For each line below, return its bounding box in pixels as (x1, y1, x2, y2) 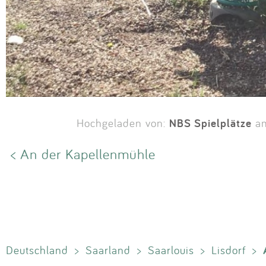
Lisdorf (211, 243, 246, 258)
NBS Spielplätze (169, 115, 252, 131)
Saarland (85, 243, 131, 258)
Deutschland (6, 243, 68, 258)
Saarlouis (148, 243, 194, 258)
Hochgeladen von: (76, 116, 169, 131)
